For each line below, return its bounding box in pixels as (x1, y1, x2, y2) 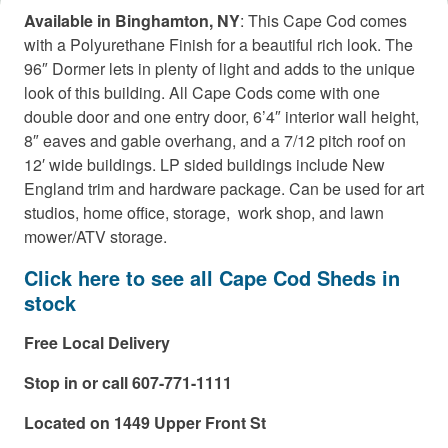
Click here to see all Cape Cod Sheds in (24, 262, 400, 292)
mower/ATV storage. (24, 224, 167, 248)
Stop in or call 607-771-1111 (24, 370, 232, 394)
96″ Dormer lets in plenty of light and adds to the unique (24, 56, 415, 80)
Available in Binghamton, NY (24, 8, 240, 32)
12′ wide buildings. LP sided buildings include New (24, 152, 385, 176)
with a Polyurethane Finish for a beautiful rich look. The (24, 32, 413, 56)
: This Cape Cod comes (240, 8, 407, 32)
